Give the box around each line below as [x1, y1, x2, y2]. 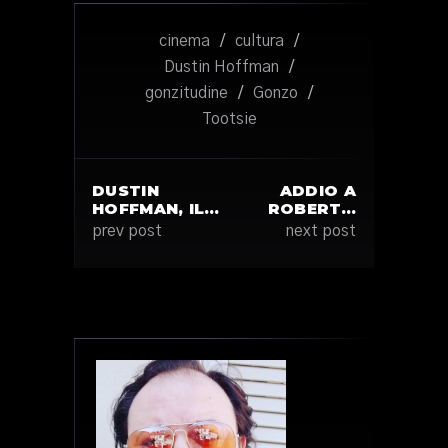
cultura [235, 33, 284, 49]
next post [286, 223, 356, 239]
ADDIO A [279, 181, 356, 200]
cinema [159, 33, 210, 49]
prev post [92, 223, 162, 239]
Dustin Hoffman [164, 59, 279, 75]
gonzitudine [145, 85, 228, 101]
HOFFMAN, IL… [92, 199, 220, 218]
